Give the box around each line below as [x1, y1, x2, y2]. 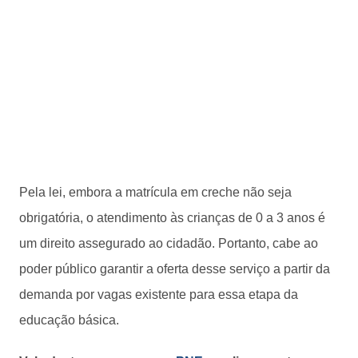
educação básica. [19, 312, 119, 327]
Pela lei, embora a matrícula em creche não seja [19, 185, 292, 199]
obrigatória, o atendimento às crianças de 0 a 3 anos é [19, 210, 325, 225]
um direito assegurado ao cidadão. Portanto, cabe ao [19, 236, 318, 250]
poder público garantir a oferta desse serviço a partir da [19, 261, 330, 276]
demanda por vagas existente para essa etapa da [19, 287, 298, 301]
